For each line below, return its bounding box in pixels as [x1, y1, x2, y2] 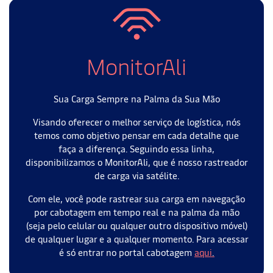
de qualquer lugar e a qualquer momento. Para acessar [24, 232, 249, 245]
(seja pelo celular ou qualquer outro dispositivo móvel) [26, 218, 247, 232]
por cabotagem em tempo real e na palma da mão [34, 205, 239, 218]
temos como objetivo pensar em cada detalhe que [34, 128, 239, 141]
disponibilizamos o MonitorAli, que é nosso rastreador [25, 155, 248, 168]
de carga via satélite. [94, 168, 179, 182]
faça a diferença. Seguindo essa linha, [58, 141, 214, 155]
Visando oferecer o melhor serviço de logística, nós [32, 115, 241, 128]
